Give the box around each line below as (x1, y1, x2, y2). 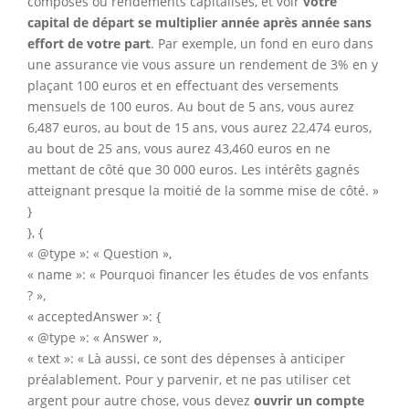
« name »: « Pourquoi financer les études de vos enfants (27, 266, 369, 284)
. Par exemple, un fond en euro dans (151, 35, 373, 53)
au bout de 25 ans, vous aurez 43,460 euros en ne (27, 140, 330, 158)
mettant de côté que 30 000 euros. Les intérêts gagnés (27, 161, 360, 179)
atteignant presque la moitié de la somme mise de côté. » (27, 182, 379, 200)
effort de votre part (27, 35, 151, 53)
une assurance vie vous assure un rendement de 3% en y (27, 56, 378, 74)
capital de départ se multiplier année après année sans (27, 14, 372, 32)
